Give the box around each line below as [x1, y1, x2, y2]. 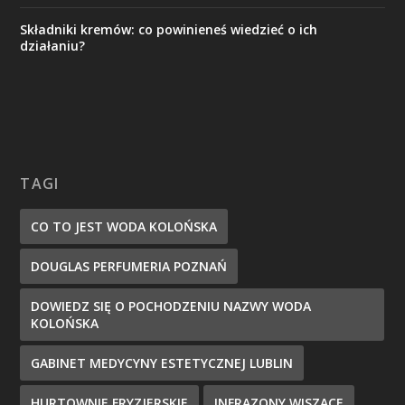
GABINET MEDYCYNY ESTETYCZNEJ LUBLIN [31, 354, 294, 372]
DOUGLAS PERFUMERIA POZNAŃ [31, 258, 228, 276]
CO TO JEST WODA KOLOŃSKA [31, 218, 218, 236]
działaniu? [20, 37, 86, 55]
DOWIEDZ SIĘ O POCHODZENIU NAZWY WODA [31, 297, 312, 316]
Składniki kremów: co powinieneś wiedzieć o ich [20, 21, 318, 39]
